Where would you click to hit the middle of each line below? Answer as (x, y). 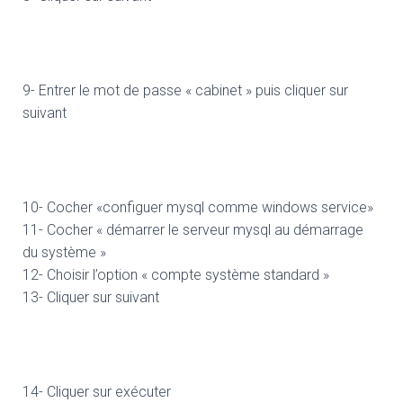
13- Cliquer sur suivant (91, 297)
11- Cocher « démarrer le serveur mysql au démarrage (193, 229)
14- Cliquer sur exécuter (97, 391)
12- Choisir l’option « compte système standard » (176, 274)
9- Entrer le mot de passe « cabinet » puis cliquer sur (185, 90)
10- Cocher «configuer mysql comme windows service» (198, 207)
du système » (64, 252)
